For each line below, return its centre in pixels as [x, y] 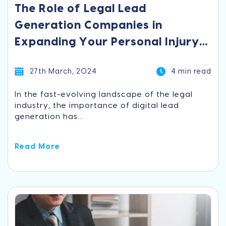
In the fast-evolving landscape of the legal [104, 94]
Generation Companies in [89, 25]
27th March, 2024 [64, 71]
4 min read [191, 71]
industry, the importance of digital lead [97, 105]
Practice [40, 58]
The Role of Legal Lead [81, 8]
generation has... [49, 117]
